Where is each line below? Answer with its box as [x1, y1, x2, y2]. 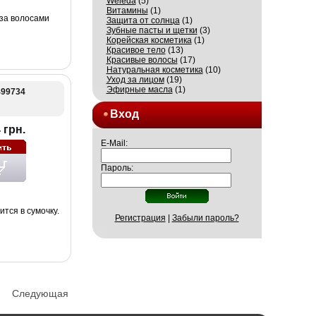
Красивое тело [106, 45, 166, 55]
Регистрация [114, 213, 166, 224]
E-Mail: [100, 138, 128, 148]
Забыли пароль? [171, 213, 239, 224]
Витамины [106, 6, 148, 16]
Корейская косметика [106, 35, 192, 45]
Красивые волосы [106, 55, 178, 65]
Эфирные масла [106, 85, 173, 95]
